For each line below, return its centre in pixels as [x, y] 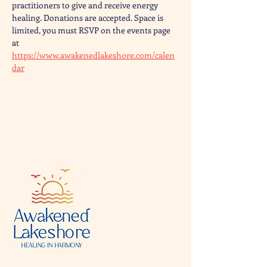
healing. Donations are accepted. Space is [89, 18]
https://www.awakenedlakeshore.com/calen [93, 55]
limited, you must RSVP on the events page [92, 30]
